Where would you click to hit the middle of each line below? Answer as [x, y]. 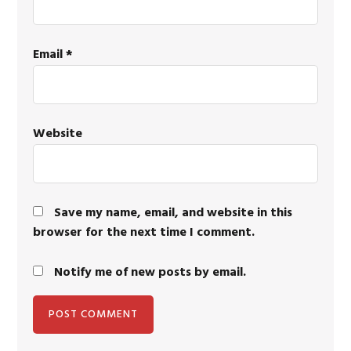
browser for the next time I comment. [144, 233]
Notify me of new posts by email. [150, 273]
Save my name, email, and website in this [174, 213]
